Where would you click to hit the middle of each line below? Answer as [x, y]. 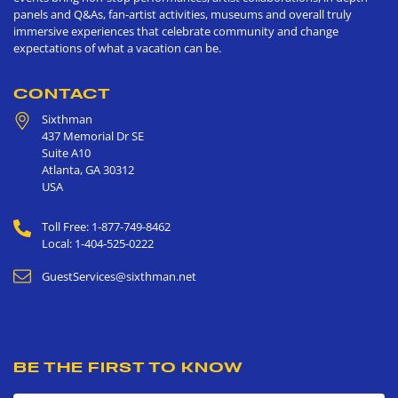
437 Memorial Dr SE [93, 136]
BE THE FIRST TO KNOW [128, 367]
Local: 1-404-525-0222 [98, 244]
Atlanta [61, 170]
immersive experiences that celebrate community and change [176, 32]
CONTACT [62, 94]
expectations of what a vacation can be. [117, 48]
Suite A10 [66, 153]
